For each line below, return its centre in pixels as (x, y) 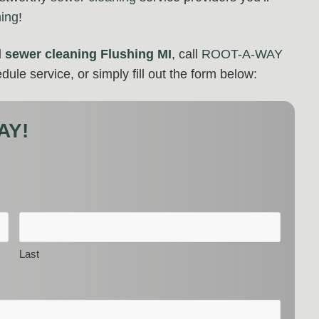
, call (187, 54)
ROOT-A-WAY (242, 54)
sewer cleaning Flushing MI (88, 54)
